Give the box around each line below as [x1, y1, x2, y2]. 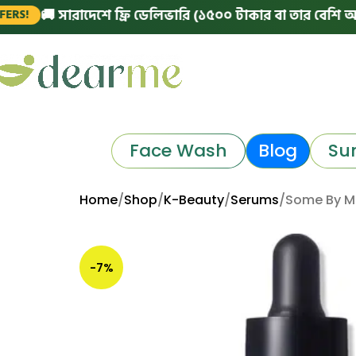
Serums [230, 191, 279, 209]
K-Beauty [164, 191, 224, 209]
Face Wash [129, 137, 227, 163]
